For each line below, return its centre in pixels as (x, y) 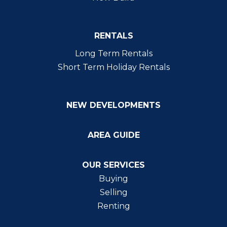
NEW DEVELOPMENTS (113, 105)
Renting (113, 206)
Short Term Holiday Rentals (113, 67)
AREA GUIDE (113, 135)
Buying (113, 178)
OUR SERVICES (113, 165)
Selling (113, 192)
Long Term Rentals (113, 53)
